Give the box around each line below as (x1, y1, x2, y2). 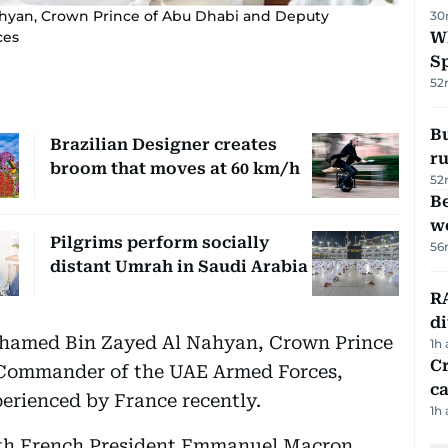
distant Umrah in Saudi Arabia (49, 256, 308, 276)
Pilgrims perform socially (49, 232, 269, 252)
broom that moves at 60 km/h (49, 158, 300, 178)
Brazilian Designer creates (49, 134, 277, 154)
